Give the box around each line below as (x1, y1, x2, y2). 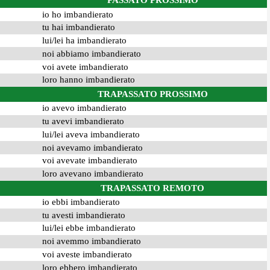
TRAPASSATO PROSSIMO (97, 89, 208, 99)
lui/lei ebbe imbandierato (42, 223, 136, 233)
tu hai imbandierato (42, 22, 115, 33)
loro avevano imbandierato (42, 169, 143, 179)
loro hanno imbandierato (42, 75, 135, 85)
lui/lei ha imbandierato (42, 36, 127, 46)
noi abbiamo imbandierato (42, 48, 141, 58)
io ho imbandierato (42, 9, 113, 19)
